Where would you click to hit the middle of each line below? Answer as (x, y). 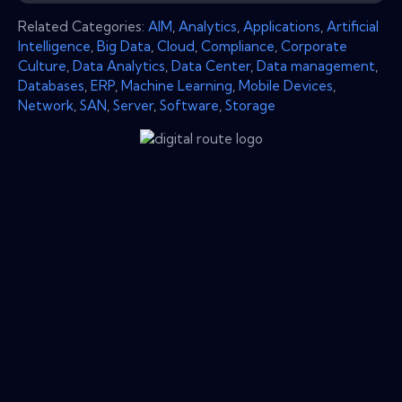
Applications (282, 26)
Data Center (211, 66)
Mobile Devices (286, 85)
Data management (316, 66)
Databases (51, 85)
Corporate (314, 46)
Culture (42, 66)
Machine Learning (177, 85)
